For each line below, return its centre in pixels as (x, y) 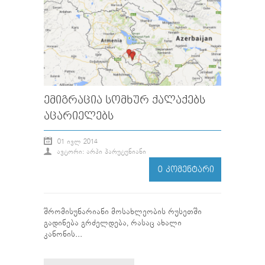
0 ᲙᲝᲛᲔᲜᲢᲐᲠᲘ (186, 170)
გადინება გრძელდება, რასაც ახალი (113, 223)
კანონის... (63, 235)
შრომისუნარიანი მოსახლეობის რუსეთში (123, 212)
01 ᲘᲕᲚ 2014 (76, 142)
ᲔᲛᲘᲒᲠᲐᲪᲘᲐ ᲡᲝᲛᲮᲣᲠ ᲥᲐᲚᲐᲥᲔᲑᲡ (125, 101)
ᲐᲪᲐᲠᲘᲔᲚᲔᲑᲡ (79, 117)
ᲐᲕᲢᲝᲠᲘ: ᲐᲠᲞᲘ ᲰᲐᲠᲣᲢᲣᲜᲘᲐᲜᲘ (100, 152)
